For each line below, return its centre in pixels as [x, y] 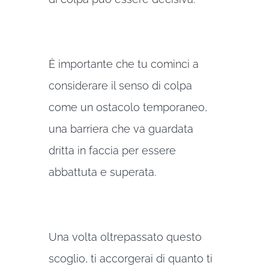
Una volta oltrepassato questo [125, 237]
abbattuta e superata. [102, 172]
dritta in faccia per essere [112, 150]
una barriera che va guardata [121, 128]
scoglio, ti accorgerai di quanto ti [130, 258]
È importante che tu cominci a [123, 64]
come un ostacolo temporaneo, [128, 107]
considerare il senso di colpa [120, 85]
